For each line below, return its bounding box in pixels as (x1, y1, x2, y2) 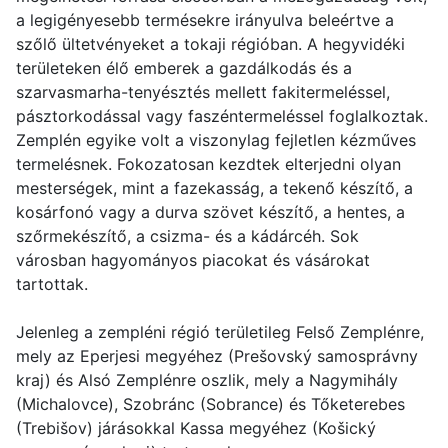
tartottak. (16, 273, 88, 294)
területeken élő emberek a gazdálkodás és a (16, 57, 352, 78)
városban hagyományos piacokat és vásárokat (16, 249, 370, 270)
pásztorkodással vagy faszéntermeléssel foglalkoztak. (16, 105, 428, 126)
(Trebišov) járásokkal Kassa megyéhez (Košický (16, 417, 376, 438)
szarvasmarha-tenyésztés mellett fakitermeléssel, (16, 81, 390, 102)
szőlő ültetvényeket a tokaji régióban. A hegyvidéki (16, 33, 405, 54)
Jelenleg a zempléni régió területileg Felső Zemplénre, (16, 321, 424, 342)
